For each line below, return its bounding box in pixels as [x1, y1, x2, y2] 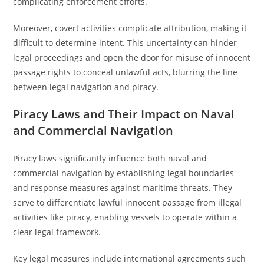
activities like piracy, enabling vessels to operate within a [13, 212, 237, 223]
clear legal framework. [13, 226, 101, 237]
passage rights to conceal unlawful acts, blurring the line [13, 67, 238, 78]
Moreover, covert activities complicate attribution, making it [13, 22, 247, 34]
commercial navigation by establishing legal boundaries [13, 167, 235, 179]
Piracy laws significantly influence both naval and [13, 153, 207, 164]
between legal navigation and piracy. [13, 81, 159, 93]
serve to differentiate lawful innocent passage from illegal [13, 197, 242, 208]
